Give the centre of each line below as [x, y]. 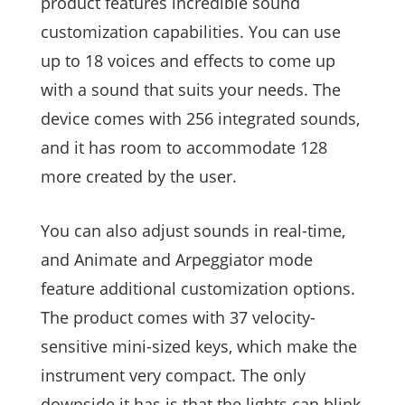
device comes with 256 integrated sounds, [200, 119]
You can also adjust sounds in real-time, [193, 231]
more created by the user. [139, 177]
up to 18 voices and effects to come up [188, 61]
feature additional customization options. [198, 289]
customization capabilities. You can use [191, 32]
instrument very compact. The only [173, 376]
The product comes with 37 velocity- [178, 318]
